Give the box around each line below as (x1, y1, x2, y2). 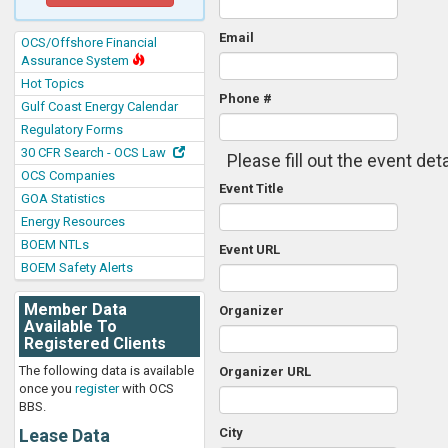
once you (19, 381, 75, 396)
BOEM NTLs (21, 237, 89, 252)
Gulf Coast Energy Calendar (21, 99, 178, 114)
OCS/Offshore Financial (21, 35, 157, 50)
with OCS (119, 381, 174, 396)
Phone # (219, 91, 272, 106)
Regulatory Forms (21, 122, 123, 137)
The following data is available (19, 363, 194, 378)
